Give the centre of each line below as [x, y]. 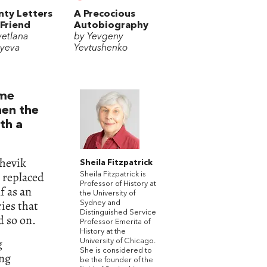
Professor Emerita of [115, 222]
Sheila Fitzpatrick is [113, 174]
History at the [103, 231]
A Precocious [105, 15]
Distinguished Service [118, 212]
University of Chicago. [118, 241]
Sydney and [100, 203]
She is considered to [116, 250]
